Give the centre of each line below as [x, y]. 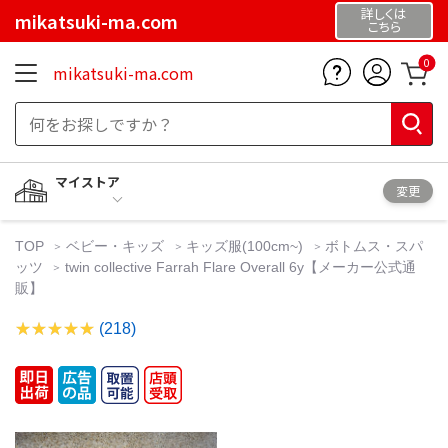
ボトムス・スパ [374, 245]
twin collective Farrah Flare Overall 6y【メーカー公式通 [241, 266]
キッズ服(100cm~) [245, 245]
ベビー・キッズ [115, 245]
